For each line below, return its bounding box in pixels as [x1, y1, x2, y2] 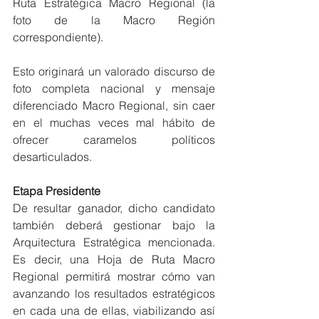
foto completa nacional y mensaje [13, 81, 215, 95]
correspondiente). [13, 30, 103, 44]
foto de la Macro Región [13, 13, 215, 27]
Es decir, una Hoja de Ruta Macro [13, 252, 215, 266]
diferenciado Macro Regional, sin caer [13, 98, 215, 113]
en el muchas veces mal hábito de [13, 115, 215, 130]
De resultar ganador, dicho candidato [13, 201, 215, 215]
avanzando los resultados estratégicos [13, 286, 215, 300]
